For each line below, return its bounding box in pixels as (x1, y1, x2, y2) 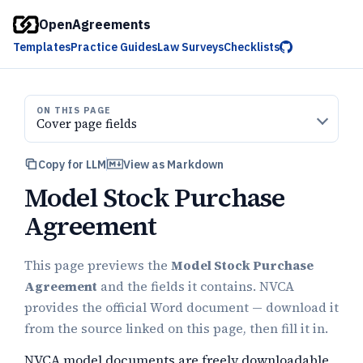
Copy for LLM (38, 156, 106, 172)
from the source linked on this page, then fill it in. (24, 320, 328, 337)
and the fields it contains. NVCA (97, 278, 294, 295)
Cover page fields (36, 115, 137, 132)
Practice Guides (70, 40, 157, 54)
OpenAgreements (39, 15, 151, 32)
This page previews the (24, 257, 171, 274)
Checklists (224, 40, 280, 54)
